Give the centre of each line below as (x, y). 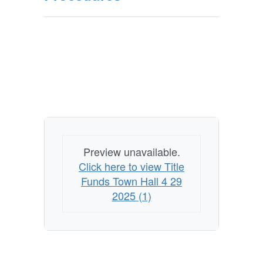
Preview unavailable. (131, 151)
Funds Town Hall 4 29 (131, 181)
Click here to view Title (131, 166)
